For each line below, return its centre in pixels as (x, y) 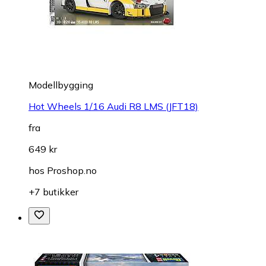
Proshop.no (72, 170)
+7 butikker (53, 191)
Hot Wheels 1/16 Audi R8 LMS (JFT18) (113, 106)
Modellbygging (61, 85)
